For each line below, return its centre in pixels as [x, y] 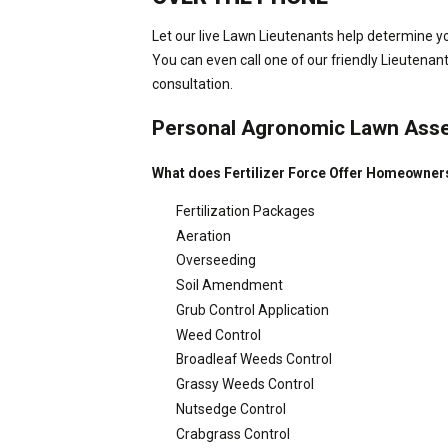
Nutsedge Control [230, 408]
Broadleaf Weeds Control [253, 359]
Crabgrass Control [232, 433]
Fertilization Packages [245, 210]
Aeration [203, 235]
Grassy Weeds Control [244, 384]
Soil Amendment [229, 285]
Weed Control [218, 334]
